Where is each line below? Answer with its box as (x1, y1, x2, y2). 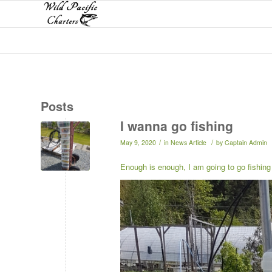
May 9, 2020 (120, 138, 156, 147)
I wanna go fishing (120, 117, 233, 135)
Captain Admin (225, 138, 267, 147)
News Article (171, 138, 206, 147)
